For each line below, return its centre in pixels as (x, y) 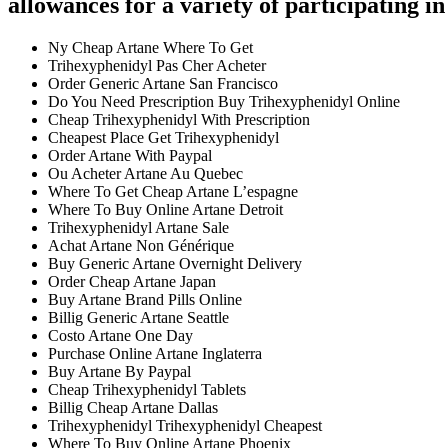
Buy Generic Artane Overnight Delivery (175, 263)
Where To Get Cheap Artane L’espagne (173, 191)
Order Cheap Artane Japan (132, 281)
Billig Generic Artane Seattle (138, 317)
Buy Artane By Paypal (119, 371)
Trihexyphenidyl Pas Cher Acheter (157, 65)
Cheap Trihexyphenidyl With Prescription (179, 119)
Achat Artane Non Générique (141, 245)
